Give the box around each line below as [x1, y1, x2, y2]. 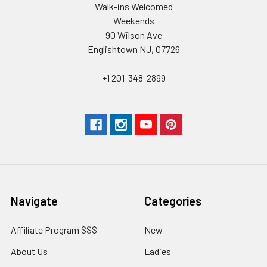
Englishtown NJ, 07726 [87, 43, 180, 55]
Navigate [11, 193, 58, 208]
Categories [144, 193, 201, 208]
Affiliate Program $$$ [11, 223, 97, 235]
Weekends [113, 14, 154, 26]
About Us [11, 245, 48, 257]
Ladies [144, 245, 171, 257]
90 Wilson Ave [105, 29, 162, 41]
